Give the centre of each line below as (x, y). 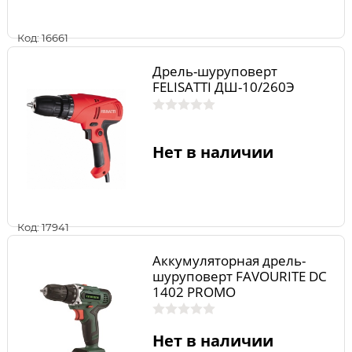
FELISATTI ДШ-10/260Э (223, 87)
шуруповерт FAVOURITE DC (239, 276)
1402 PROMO (194, 291)
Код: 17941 (43, 227)
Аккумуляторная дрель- (229, 260)
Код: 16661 (43, 38)
